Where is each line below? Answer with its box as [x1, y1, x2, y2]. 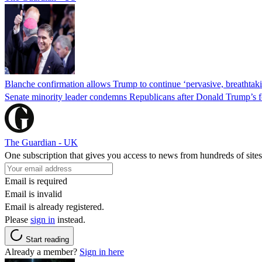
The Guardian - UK [5, 137, 78, 147]
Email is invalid [5, 188, 62, 199]
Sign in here [80, 246, 124, 257]
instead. [55, 214, 85, 225]
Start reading [26, 235, 69, 244]
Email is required [5, 175, 67, 186]
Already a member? [5, 246, 80, 257]
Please [5, 214, 30, 225]
